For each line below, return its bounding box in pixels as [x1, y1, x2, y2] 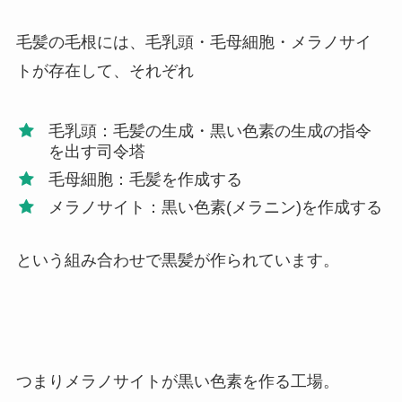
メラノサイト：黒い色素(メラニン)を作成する [48, 197, 382, 216]
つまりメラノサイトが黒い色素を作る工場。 [15, 372, 339, 391]
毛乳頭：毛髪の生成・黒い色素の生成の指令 [48, 121, 371, 140]
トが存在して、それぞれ [15, 62, 194, 81]
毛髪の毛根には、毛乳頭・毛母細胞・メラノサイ [15, 33, 371, 52]
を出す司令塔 [48, 142, 145, 161]
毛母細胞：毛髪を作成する [48, 170, 242, 188]
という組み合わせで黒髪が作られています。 [15, 250, 339, 269]
